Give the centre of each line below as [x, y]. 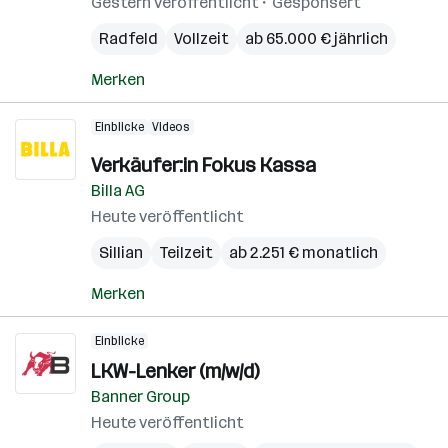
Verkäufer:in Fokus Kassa [203, 165]
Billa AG [118, 190]
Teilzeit [186, 252]
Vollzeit [201, 38]
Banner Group [140, 396]
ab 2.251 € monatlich [303, 252]
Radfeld [128, 38]
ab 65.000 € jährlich [316, 38]
